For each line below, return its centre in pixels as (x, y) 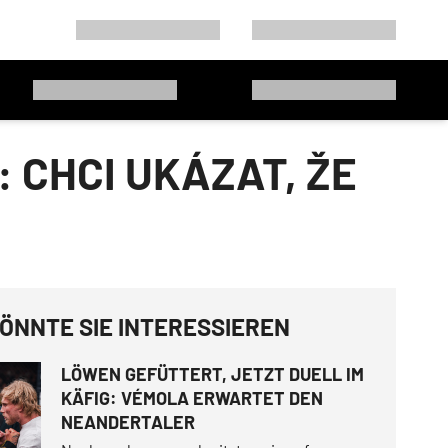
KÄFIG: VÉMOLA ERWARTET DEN (191, 398)
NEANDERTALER (127, 422)
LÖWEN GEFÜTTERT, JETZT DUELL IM (212, 374)
